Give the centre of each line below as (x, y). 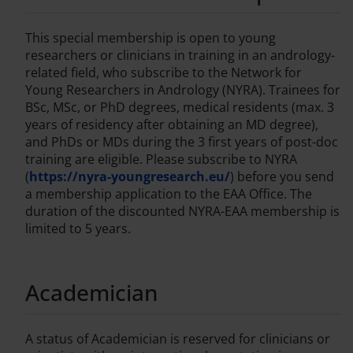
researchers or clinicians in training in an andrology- (180, 56)
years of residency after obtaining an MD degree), (172, 125)
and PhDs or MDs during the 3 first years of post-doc (182, 142)
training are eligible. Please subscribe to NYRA (161, 160)
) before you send (282, 177)
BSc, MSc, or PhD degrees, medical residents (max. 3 (180, 108)
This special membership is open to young (150, 38)
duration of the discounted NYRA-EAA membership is (182, 212)
